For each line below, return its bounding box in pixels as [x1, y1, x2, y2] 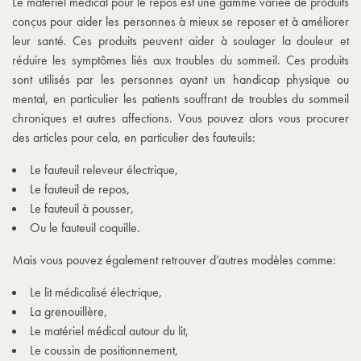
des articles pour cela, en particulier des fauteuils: [12, 129, 259, 147]
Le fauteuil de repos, [30, 180, 133, 198]
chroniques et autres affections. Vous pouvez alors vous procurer [12, 110, 349, 127]
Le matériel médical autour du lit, [30, 322, 192, 340]
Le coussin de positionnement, [30, 342, 181, 359]
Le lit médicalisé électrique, [30, 284, 165, 301]
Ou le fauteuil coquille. [30, 219, 140, 237]
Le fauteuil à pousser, [30, 200, 137, 218]
